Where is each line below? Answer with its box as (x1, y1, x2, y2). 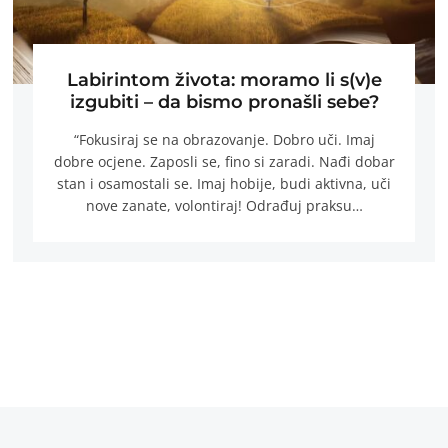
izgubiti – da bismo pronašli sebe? (69, 90, 379, 113)
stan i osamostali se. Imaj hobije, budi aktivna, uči (57, 174, 391, 194)
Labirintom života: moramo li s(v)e (66, 68, 382, 91)
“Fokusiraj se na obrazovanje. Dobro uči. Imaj (73, 130, 375, 150)
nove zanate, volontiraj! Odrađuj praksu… (85, 196, 363, 216)
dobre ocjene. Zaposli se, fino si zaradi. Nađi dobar (53, 152, 395, 172)
